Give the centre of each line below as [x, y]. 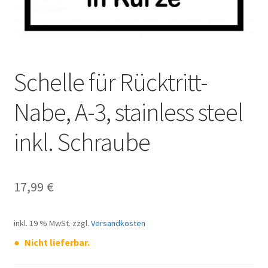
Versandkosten [118, 223]
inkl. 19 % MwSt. [42, 223]
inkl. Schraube [82, 141]
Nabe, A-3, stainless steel [128, 112]
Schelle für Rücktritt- [110, 82]
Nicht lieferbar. [57, 243]
